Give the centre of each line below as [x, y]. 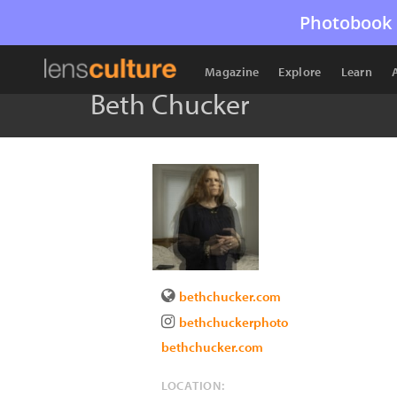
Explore [300, 72]
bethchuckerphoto [234, 322]
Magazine [232, 72]
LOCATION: [193, 385]
